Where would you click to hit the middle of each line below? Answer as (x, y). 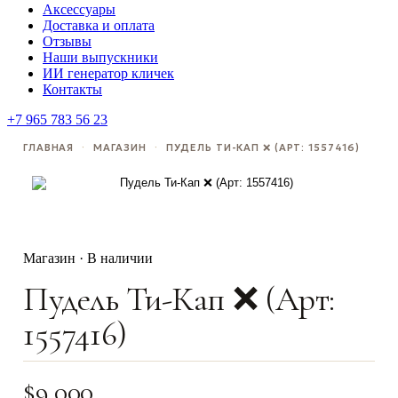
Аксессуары (79, 9)
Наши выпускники (100, 57)
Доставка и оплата (99, 25)
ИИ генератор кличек (108, 73)
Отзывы (67, 41)
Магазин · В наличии (88, 258)
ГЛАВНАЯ (49, 147)
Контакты (72, 89)
